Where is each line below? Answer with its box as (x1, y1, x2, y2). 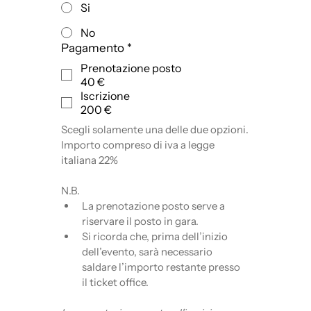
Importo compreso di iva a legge (60, 138, 215, 152)
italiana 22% (60, 153, 118, 167)
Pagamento (60, 41, 124, 56)
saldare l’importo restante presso (81, 260, 240, 274)
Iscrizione (80, 89, 130, 103)
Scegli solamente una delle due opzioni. (60, 123, 249, 137)
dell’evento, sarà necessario (81, 245, 212, 259)
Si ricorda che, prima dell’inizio (81, 230, 228, 244)
